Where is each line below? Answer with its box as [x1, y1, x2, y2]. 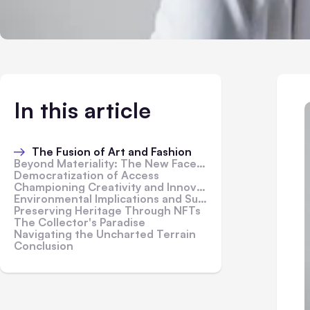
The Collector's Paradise [14, 215, 145, 229]
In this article [14, 96, 151, 124]
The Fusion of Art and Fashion [32, 145, 192, 158]
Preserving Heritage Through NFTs [14, 203, 201, 217]
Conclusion [14, 239, 73, 253]
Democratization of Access [14, 168, 159, 182]
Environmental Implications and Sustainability [14, 192, 198, 206]
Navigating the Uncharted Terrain [14, 227, 196, 241]
